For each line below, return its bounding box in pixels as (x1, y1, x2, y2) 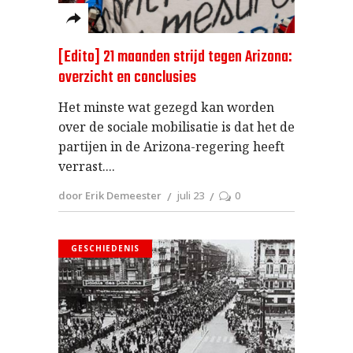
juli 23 (176, 188, 204, 203)
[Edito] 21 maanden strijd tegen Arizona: (58, 44, 292, 69)
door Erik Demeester (58, 188, 162, 203)
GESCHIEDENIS (71, 243, 139, 255)
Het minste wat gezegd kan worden (58, 98, 274, 116)
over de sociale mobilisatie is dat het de (58, 117, 295, 136)
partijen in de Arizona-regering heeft (58, 137, 284, 155)
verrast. (58, 157, 106, 175)
